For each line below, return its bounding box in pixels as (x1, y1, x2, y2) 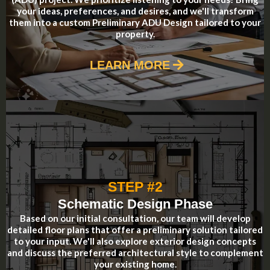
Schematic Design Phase (57, 196, 213, 212)
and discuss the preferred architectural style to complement (7, 246, 263, 258)
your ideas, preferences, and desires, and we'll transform (16, 5, 254, 16)
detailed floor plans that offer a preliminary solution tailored (7, 224, 263, 235)
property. (115, 28, 155, 39)
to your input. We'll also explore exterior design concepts (14, 235, 256, 246)
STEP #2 (107, 178, 163, 195)
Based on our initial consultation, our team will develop (19, 212, 251, 224)
